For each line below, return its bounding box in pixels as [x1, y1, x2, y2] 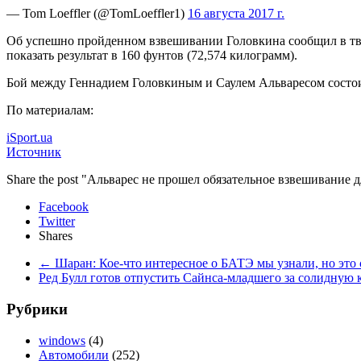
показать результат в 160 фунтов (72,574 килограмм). [6, 48, 301, 63]
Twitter [39, 214, 75, 229]
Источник [6, 145, 61, 160]
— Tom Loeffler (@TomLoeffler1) [6, 6, 188, 21]
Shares [39, 229, 73, 243]
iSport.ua [6, 131, 52, 145]
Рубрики [6, 300, 68, 317]
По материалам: [6, 103, 93, 118]
